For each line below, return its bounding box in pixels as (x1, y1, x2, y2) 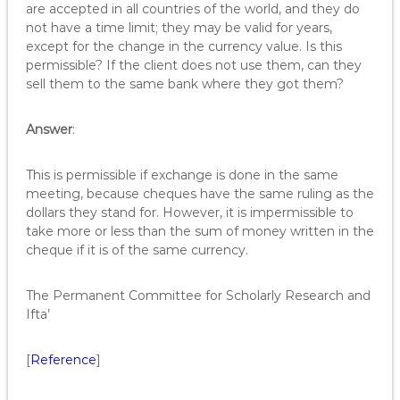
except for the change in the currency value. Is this (25, 38, 342, 54)
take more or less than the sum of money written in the (25, 223, 374, 239)
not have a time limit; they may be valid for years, (25, 20, 332, 36)
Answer (25, 121, 72, 137)
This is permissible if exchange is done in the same (25, 167, 338, 183)
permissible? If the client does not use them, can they (25, 57, 362, 73)
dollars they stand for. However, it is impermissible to (25, 204, 354, 221)
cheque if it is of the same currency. (25, 242, 248, 258)
